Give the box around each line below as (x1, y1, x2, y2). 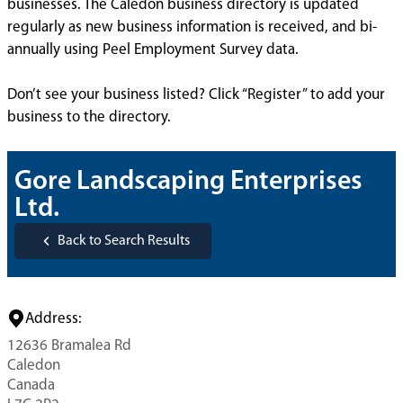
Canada (7, 378, 55, 393)
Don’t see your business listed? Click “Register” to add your (7, 87, 385, 103)
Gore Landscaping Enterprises (14, 168, 363, 196)
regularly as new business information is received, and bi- (7, 20, 377, 35)
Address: (25, 311, 82, 327)
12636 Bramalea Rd (7, 338, 131, 354)
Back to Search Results (58, 234, 190, 248)
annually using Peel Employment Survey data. (7, 42, 299, 58)
